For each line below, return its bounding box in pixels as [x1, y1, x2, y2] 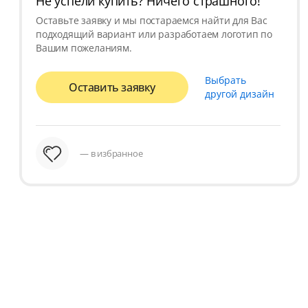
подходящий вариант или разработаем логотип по [36, 27, 272, 41]
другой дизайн [205, 87, 274, 100]
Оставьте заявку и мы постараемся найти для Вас [36, 13, 267, 27]
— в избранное [80, 146, 143, 159]
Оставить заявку [69, 79, 155, 95]
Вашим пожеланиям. [36, 41, 132, 54]
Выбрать [205, 73, 246, 87]
